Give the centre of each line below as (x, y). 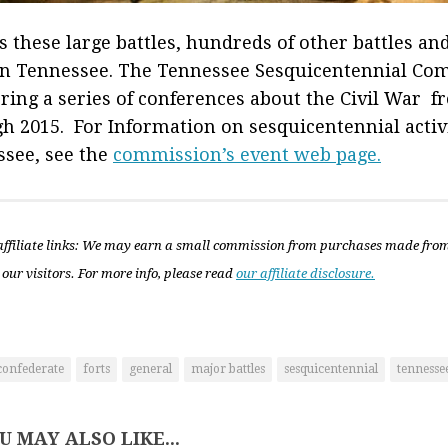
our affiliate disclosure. (305, 273)
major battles (228, 369)
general (150, 369)
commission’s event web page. (247, 154)
